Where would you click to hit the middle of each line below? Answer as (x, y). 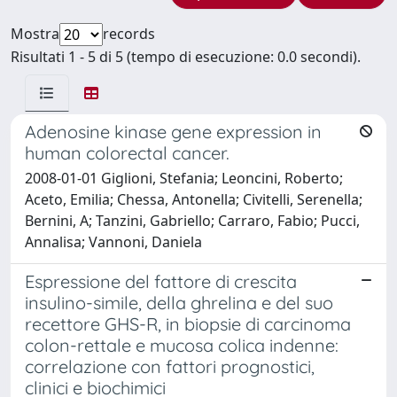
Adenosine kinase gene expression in (173, 131)
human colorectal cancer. (127, 152)
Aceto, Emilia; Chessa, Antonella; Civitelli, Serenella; (194, 199)
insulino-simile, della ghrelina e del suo (179, 302)
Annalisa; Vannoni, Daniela (113, 241)
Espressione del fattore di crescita (161, 281)
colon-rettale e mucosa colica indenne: (182, 345)
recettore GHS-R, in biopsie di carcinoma (188, 323)
